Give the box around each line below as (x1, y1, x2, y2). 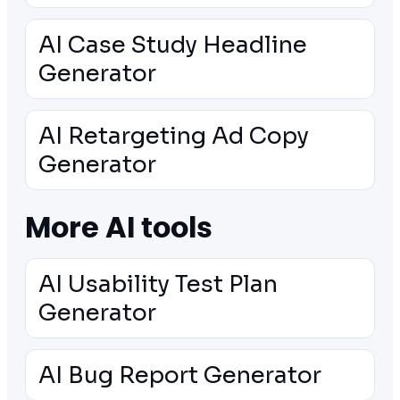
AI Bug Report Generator (38, 361, 321, 390)
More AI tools (25, 207, 212, 248)
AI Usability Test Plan (38, 270, 278, 299)
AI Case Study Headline (38, 30, 307, 60)
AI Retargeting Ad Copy (38, 121, 309, 151)
